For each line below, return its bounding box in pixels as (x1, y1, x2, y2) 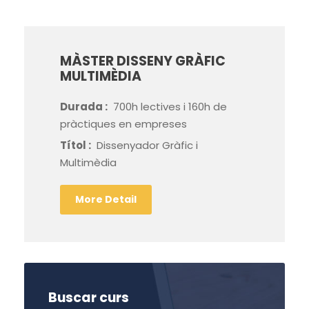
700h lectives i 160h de (113, 99, 227, 114)
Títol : (60, 138, 93, 153)
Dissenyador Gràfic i (97, 138, 198, 153)
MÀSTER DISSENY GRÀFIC (60, 52, 226, 71)
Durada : (60, 99, 110, 114)
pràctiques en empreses (60, 117, 187, 132)
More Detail (75, 192, 137, 207)
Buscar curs (48, 288, 129, 308)
